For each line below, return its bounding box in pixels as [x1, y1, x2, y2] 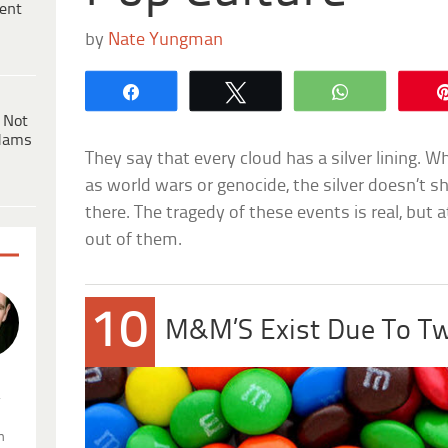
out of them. [85, 230, 183, 250]
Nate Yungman [108, 30, 224, 50]
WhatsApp [365, 82, 445, 99]
